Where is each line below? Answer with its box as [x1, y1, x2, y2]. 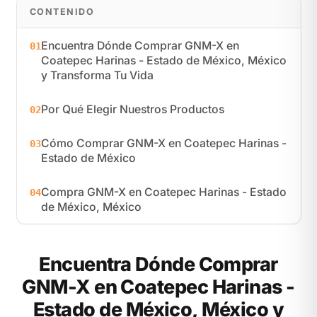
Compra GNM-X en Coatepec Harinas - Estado [40, 185, 287, 199]
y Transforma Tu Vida [40, 68, 154, 82]
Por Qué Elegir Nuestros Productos [40, 102, 224, 116]
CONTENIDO [29, 6, 95, 17]
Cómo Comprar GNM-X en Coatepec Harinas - [40, 136, 287, 150]
